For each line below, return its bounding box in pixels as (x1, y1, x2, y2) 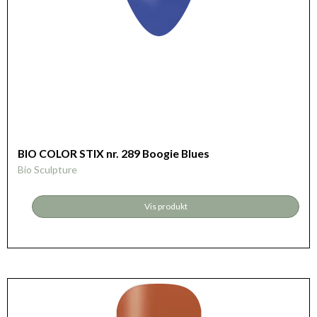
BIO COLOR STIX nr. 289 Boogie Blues (18, 146, 209, 160)
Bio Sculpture (18, 163, 77, 175)
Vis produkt (144, 200, 188, 212)
